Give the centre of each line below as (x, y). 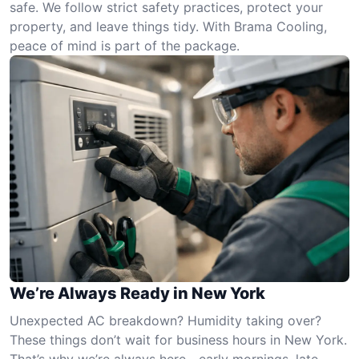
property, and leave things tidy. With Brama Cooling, (168, 26)
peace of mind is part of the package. (125, 46)
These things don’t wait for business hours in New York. (178, 339)
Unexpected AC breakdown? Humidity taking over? (165, 320)
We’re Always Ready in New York (137, 293)
